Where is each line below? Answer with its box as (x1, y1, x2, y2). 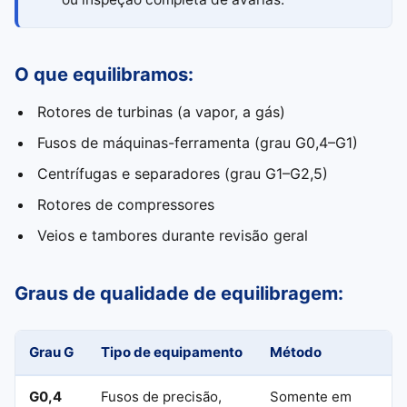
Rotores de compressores (36, 195, 214, 213)
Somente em (270, 388, 352, 405)
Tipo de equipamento (101, 343, 243, 361)
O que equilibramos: (15, 63, 194, 85)
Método (270, 343, 322, 361)
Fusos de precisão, (101, 388, 222, 405)
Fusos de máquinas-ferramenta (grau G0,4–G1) (36, 134, 358, 152)
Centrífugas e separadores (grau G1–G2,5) (36, 164, 328, 183)
